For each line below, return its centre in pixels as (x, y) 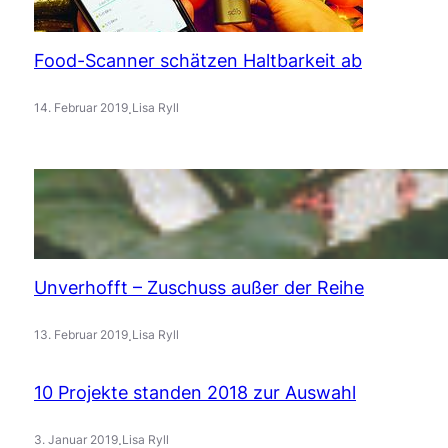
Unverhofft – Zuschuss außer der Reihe (199, 287)
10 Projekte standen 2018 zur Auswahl (195, 392)
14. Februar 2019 (81, 108)
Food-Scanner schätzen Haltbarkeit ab (198, 61)
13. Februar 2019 (81, 335)
